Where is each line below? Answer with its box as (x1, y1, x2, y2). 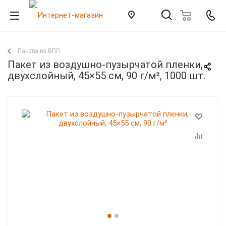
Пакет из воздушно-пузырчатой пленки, (8, 59, 203, 71)
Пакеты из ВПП (18, 47, 60, 54)
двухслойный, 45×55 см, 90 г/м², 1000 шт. (8, 70, 205, 82)
